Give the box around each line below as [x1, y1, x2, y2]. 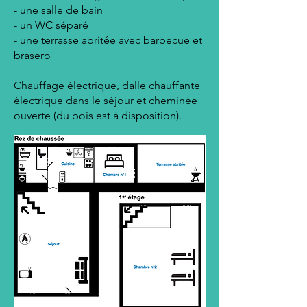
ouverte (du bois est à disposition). [14, 109, 182, 122]
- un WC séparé [14, 19, 88, 32]
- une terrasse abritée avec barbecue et [14, 34, 202, 47]
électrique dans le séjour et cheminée [14, 94, 197, 107]
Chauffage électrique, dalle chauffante [14, 79, 200, 92]
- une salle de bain [14, 3, 103, 16]
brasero [14, 49, 51, 62]
